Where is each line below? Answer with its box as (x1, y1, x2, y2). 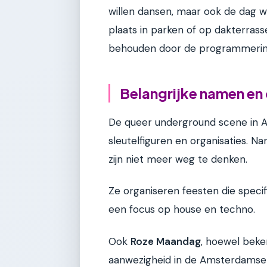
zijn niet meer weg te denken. (108, 153, 247, 166)
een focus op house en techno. (108, 203, 255, 216)
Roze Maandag (131, 234, 201, 248)
